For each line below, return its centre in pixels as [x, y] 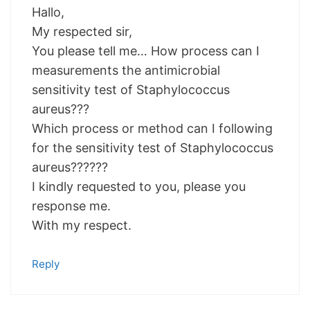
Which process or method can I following [152, 129]
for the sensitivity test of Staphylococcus [153, 148]
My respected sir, [82, 32]
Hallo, [48, 12]
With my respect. [82, 226]
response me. [71, 206]
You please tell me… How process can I [146, 51]
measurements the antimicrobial [126, 71]
